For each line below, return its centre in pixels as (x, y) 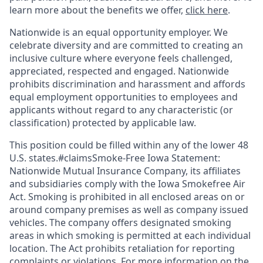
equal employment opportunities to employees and (124, 97)
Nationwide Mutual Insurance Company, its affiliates (125, 171)
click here (207, 10)
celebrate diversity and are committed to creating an (126, 45)
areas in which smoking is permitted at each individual (130, 235)
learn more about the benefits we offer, (96, 10)
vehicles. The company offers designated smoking (120, 222)
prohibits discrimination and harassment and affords (127, 84)
